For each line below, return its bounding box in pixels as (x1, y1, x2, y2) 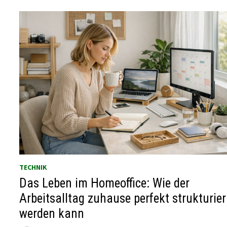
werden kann (19, 206, 85, 221)
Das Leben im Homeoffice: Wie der (19, 175, 190, 191)
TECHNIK (19, 162, 48, 172)
